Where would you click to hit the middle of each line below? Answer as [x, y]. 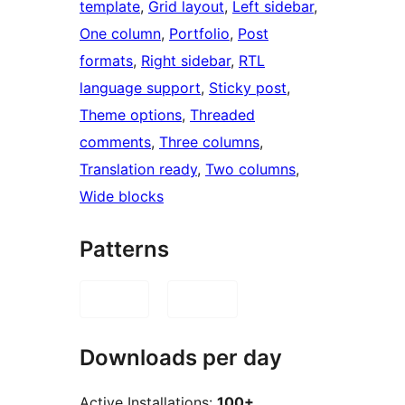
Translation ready [138, 170]
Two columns [250, 170]
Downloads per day [181, 358]
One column [120, 34]
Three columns [209, 142]
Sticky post [248, 88]
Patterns [124, 250]
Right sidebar [186, 61]
